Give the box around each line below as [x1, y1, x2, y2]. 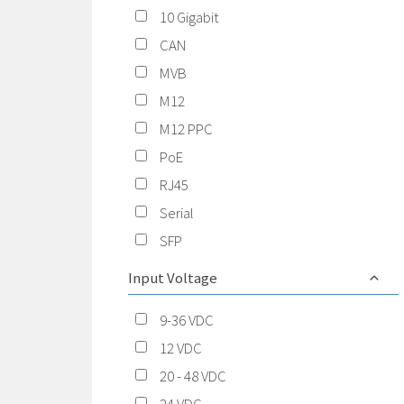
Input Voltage [128, 268, 217, 289]
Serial [160, 203, 194, 224]
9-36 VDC [160, 310, 214, 331]
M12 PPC [160, 119, 213, 140]
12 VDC [160, 338, 202, 359]
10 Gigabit [160, 7, 219, 28]
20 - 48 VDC [160, 366, 226, 387]
